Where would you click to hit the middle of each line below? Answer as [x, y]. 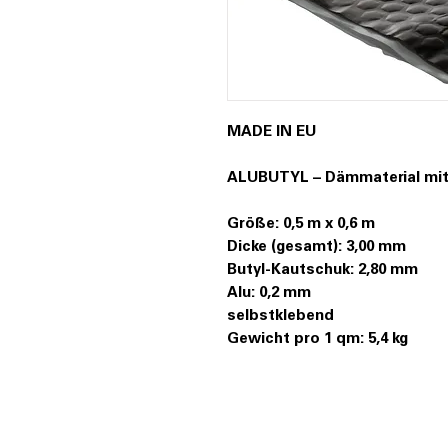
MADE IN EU [271, 132]
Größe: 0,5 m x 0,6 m [301, 224]
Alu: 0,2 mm [269, 293]
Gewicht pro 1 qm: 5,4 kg [317, 339]
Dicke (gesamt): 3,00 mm [316, 247]
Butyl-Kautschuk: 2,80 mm [322, 270]
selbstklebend [280, 316]
